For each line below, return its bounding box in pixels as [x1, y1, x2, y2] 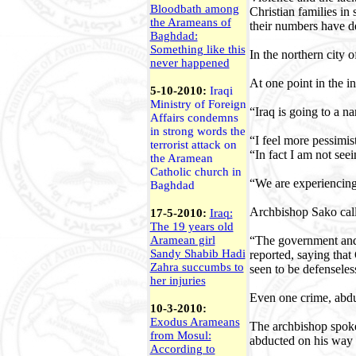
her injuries [149, 274, 206, 287]
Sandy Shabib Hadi [149, 247, 246, 260]
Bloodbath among [149, 2, 239, 15]
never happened [149, 56, 230, 69]
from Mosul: [149, 329, 211, 342]
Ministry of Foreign [149, 98, 246, 110]
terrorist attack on [149, 138, 237, 151]
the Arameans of [149, 16, 231, 29]
